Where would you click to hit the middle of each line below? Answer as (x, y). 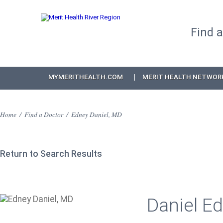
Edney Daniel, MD (97, 114)
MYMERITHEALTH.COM (86, 77)
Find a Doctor (44, 114)
